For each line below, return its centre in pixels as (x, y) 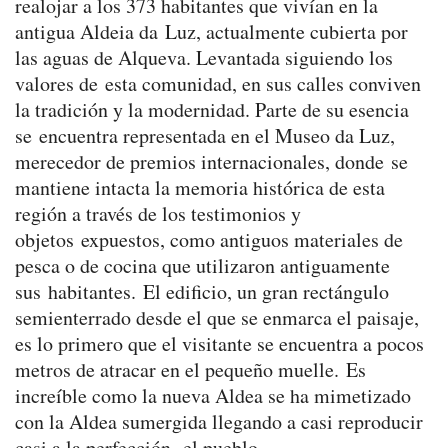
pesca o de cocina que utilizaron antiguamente (202, 265)
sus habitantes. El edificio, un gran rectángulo (202, 291)
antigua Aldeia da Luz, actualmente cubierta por (211, 31)
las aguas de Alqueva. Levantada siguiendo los (204, 57)
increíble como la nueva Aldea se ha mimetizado (213, 395)
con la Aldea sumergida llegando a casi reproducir (219, 421)
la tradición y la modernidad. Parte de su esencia (212, 109)
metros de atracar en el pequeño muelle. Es (190, 369)
